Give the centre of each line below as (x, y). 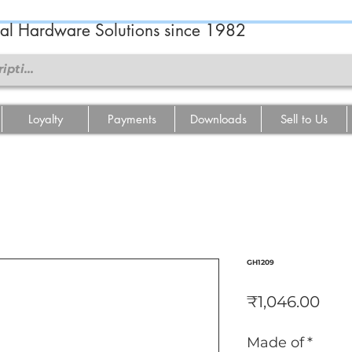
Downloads (218, 119)
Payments (132, 119)
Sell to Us (304, 119)
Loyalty (45, 119)
